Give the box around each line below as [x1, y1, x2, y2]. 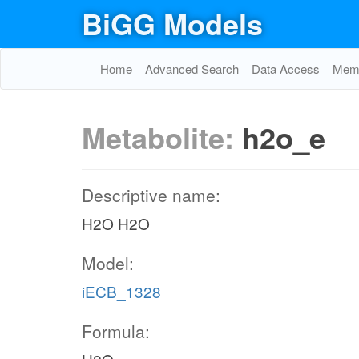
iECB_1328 [82, 280, 161, 302]
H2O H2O [82, 212, 150, 234]
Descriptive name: [82, 183, 220, 207]
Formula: [82, 319, 150, 343]
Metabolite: [82, 116, 242, 158]
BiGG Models [82, 2, 263, 44]
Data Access [252, 60, 320, 77]
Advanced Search [145, 60, 239, 77]
